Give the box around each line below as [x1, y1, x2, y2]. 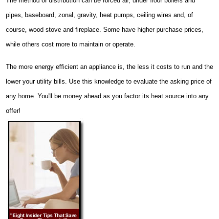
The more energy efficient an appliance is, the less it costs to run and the [6, 63, 213, 70]
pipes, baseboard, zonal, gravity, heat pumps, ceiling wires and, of [6, 11, 193, 19]
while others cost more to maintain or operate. [6, 40, 135, 48]
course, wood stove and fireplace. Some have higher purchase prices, [6, 25, 203, 33]
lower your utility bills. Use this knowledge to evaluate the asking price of [6, 77, 212, 85]
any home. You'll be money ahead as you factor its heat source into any [6, 92, 209, 100]
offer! [6, 107, 21, 114]
